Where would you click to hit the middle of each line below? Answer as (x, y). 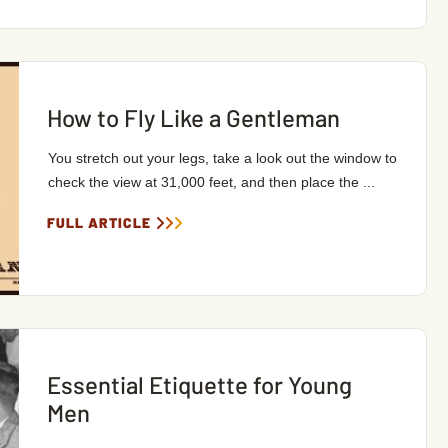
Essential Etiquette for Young (199, 384)
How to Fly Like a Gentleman (193, 117)
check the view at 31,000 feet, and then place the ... (211, 182)
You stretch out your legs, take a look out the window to (222, 158)
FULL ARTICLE (98, 222)
